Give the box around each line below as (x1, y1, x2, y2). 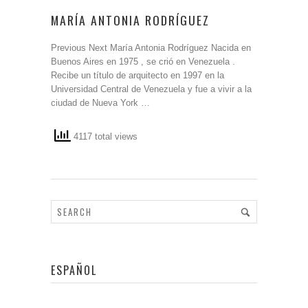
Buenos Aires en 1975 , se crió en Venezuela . (51, 56, 235, 67)
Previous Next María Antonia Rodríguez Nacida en (51, 43, 251, 53)
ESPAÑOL (51, 262, 97, 278)
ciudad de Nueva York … (51, 98, 150, 108)
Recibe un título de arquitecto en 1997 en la (51, 70, 224, 80)
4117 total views (71, 131, 137, 142)
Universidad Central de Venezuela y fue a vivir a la (51, 84, 252, 94)
